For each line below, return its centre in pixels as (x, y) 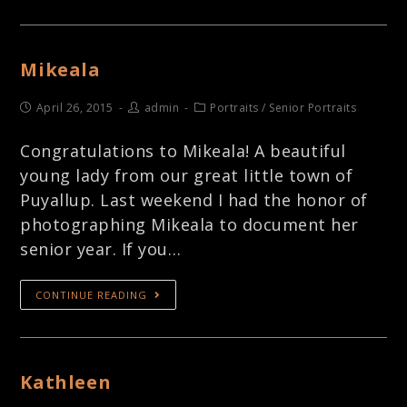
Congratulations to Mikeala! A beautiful (183, 150)
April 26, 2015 (74, 107)
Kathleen (66, 382)
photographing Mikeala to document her (189, 224)
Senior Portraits (313, 107)
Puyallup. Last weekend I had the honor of (194, 199)
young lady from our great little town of (187, 175)
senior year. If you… (101, 248)
